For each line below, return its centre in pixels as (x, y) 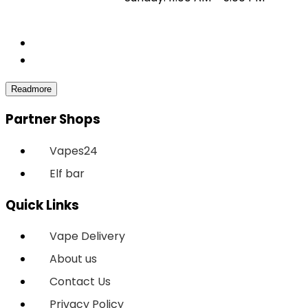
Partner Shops (53, 120)
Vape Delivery (87, 236)
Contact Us (80, 282)
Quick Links (42, 205)
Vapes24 (74, 151)
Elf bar (67, 173)
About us (73, 259)
